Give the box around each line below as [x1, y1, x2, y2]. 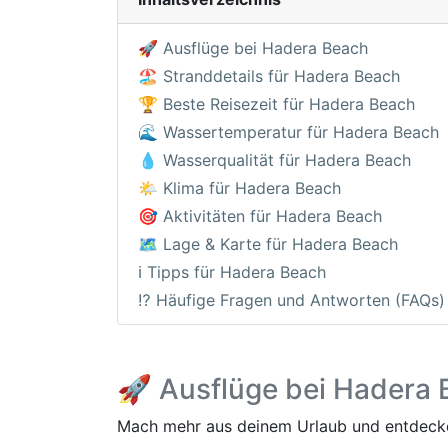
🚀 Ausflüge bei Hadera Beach [138, 37, 368, 58]
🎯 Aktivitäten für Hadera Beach [138, 205, 382, 226]
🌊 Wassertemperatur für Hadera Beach [138, 121, 439, 142]
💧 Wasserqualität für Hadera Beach [138, 149, 411, 170]
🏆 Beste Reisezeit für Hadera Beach [138, 93, 415, 114]
